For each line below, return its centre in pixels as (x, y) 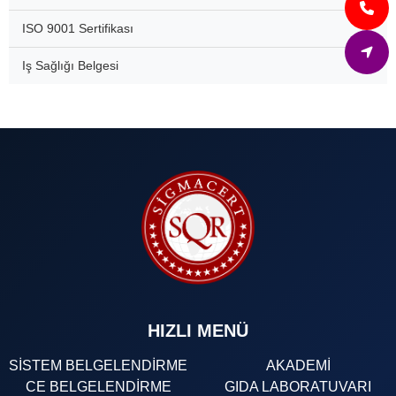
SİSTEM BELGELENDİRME (98, 366)
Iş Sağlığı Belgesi (70, 66)
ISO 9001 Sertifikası (78, 29)
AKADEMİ (298, 366)
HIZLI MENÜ (198, 331)
